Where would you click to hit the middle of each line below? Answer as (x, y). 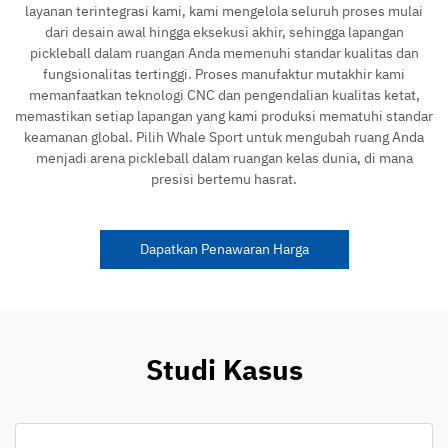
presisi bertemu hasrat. (224, 178)
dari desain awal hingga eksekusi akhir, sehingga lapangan (224, 31)
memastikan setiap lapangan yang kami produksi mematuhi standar (224, 115)
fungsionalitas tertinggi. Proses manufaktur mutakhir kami (224, 73)
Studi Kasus (224, 369)
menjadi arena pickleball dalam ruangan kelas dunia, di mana (224, 157)
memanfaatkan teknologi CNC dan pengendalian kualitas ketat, (224, 94)
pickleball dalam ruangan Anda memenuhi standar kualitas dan (224, 52)
